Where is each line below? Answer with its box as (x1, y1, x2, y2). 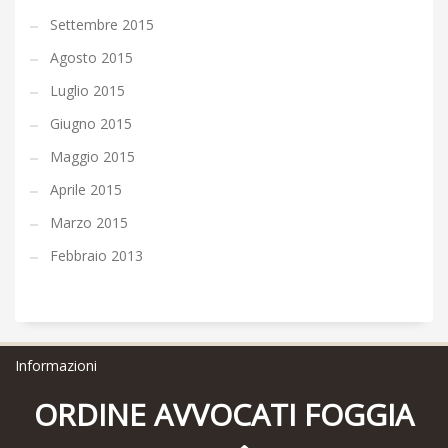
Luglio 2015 (50, 81, 125, 101)
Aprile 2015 (50, 180, 122, 200)
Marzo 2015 (50, 213, 128, 233)
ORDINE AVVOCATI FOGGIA (34, 394, 414, 436)
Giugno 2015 (50, 114, 132, 134)
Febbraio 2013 (50, 246, 143, 266)
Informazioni (15, 356, 97, 376)
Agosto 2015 (50, 48, 133, 68)
